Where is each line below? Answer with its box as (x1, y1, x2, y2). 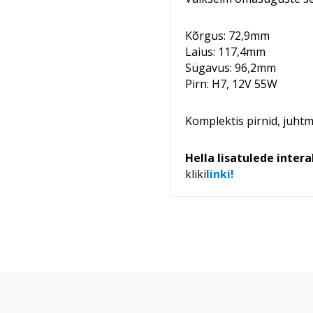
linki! (206, 166, 234, 182)
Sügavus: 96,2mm (185, 60, 279, 76)
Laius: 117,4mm (185, 44, 265, 60)
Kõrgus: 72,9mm (185, 28, 272, 44)
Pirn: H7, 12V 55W (185, 76, 277, 92)
